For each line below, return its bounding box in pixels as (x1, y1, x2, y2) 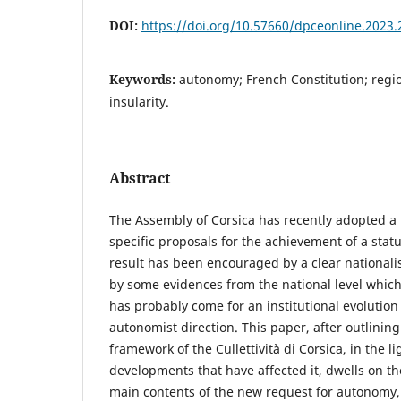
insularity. (109, 92, 169, 110)
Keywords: (109, 70, 179, 88)
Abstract (109, 167, 170, 188)
